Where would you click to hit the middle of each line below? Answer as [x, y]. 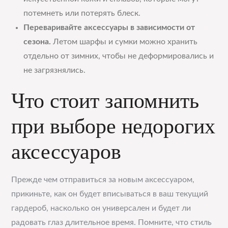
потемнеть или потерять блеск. [82, 13]
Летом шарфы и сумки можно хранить [124, 42]
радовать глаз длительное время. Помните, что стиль [112, 222]
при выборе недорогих [113, 126]
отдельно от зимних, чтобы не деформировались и [119, 56]
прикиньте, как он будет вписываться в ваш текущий [110, 194]
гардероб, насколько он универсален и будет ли [101, 208]
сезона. [37, 42]
